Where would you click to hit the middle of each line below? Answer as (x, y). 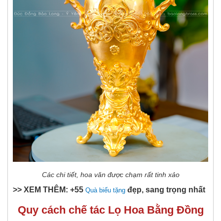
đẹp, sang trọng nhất (165, 189)
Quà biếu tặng (105, 190)
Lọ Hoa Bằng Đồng (156, 210)
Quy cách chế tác (63, 210)
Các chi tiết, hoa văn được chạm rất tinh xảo (110, 174)
